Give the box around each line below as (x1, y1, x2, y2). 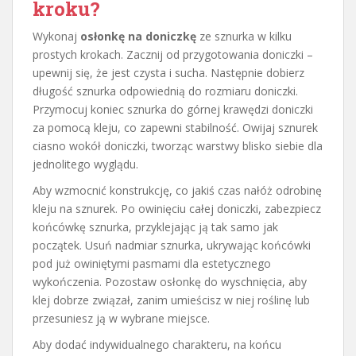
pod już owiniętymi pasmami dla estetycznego (33, 255, 271, 271)
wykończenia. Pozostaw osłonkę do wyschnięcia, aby (33, 273, 307, 289)
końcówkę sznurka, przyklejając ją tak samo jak (33, 219, 278, 234)
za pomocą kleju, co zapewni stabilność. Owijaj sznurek (33, 119, 318, 135)
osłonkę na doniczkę (80, 28, 196, 44)
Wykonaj (33, 28, 80, 44)
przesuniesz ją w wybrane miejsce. (33, 310, 210, 326)
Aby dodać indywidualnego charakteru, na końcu (33, 336, 281, 352)
